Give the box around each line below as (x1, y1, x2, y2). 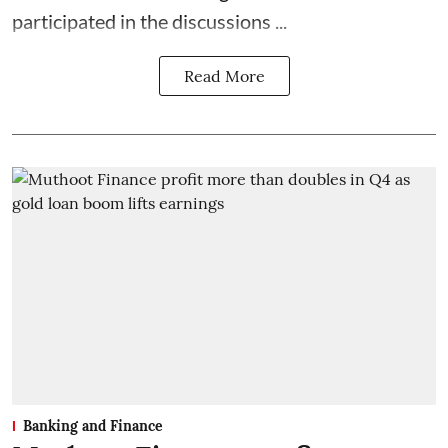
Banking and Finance (23, 417, 163, 436)
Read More (183, 65, 265, 86)
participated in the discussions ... (12, 8, 287, 33)
